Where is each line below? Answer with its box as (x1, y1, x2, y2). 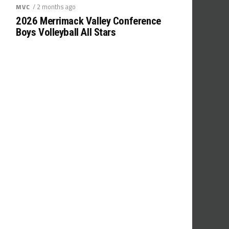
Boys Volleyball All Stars (16, 26, 116, 39)
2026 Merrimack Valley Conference (16, 15, 161, 28)
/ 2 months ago (32, 2, 76, 12)
